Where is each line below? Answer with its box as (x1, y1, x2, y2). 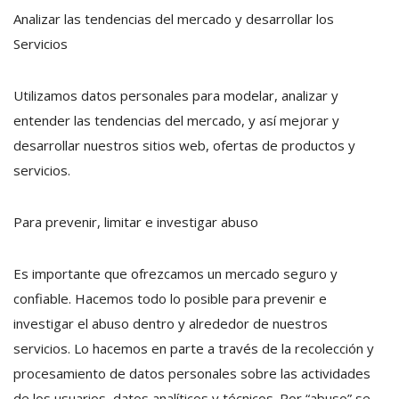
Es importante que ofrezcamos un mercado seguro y (13, 265, 338, 282)
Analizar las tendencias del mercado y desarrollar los (13, 10, 334, 28)
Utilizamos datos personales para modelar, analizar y (13, 86, 338, 104)
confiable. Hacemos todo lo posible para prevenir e (13, 289, 327, 307)
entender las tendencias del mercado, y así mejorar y (13, 111, 339, 129)
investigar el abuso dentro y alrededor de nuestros (13, 314, 328, 332)
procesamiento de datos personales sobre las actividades (13, 364, 370, 382)
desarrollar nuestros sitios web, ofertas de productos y (13, 136, 355, 154)
